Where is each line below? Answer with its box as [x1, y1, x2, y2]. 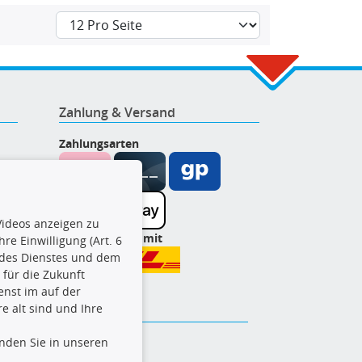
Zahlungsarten [59, 135, 139, 151]
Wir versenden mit [59, 229, 162, 246]
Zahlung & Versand [59, 103, 175, 121]
